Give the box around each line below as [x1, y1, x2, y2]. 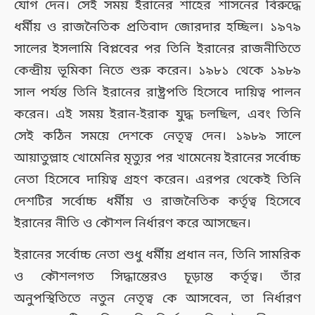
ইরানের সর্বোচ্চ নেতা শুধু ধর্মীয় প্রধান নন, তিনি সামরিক [14, 246, 301, 264]
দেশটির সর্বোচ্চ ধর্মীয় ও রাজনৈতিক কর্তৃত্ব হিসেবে [14, 193, 301, 210]
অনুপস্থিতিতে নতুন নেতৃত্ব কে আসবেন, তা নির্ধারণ [14, 290, 301, 307]
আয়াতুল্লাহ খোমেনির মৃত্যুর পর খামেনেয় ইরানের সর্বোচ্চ [14, 149, 301, 167]
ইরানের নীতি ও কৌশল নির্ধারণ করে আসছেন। [14, 214, 251, 232]
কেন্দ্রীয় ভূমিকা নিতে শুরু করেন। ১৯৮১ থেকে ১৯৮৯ [14, 62, 301, 79]
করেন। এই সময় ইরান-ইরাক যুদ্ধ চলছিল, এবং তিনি [14, 105, 301, 123]
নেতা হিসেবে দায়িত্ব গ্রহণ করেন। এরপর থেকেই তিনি [14, 171, 301, 188]
